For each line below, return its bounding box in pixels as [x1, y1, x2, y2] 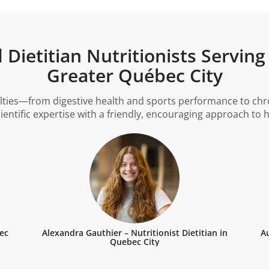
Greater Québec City [46, 62, 223, 88]
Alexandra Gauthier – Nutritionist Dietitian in [41, 227, 228, 239]
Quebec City [109, 236, 160, 248]
